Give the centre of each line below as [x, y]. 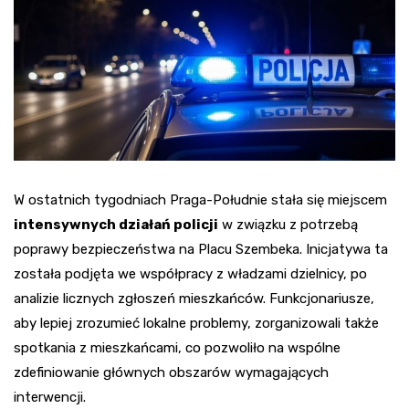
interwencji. [50, 397]
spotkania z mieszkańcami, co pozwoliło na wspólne [177, 347]
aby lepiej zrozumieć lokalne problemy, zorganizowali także [196, 323]
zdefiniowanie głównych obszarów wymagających [171, 372]
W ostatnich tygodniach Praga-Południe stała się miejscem [200, 199]
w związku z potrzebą [288, 224]
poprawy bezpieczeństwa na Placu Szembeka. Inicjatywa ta [201, 249]
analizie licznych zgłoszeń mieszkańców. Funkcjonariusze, [194, 298]
